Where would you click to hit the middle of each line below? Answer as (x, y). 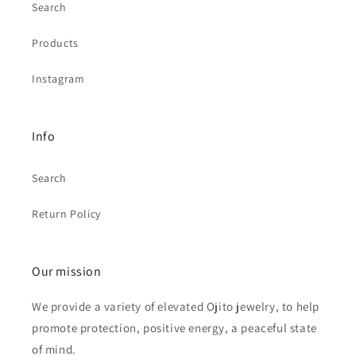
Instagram (58, 79)
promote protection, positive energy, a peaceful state (174, 328)
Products (55, 43)
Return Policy (66, 214)
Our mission (67, 271)
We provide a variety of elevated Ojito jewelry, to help (176, 306)
